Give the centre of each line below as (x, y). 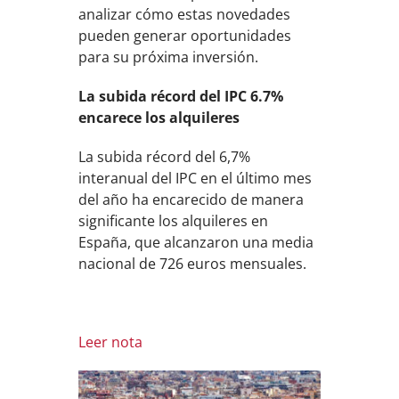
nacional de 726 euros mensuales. (193, 264)
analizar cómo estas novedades (185, 14)
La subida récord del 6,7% (165, 157)
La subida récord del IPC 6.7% (181, 96)
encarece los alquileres (159, 118)
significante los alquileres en (174, 221)
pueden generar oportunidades (185, 36)
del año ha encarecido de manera (191, 199)
